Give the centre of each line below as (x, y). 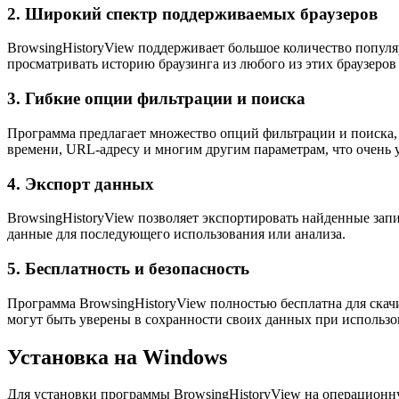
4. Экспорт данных (81, 183)
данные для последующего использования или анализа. (176, 234)
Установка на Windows (117, 357)
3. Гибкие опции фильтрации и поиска (156, 99)
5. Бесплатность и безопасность (128, 268)
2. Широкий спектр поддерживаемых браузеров (192, 13)
